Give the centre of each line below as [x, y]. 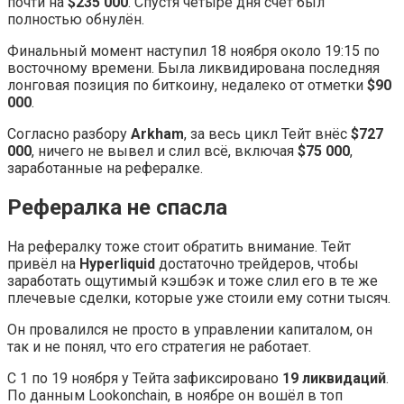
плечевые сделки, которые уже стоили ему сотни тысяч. [199, 298]
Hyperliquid [119, 264]
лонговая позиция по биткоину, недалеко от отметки [187, 86]
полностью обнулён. [76, 20]
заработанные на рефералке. [105, 169]
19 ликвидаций [334, 379]
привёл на [43, 264]
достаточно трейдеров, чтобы [259, 264]
